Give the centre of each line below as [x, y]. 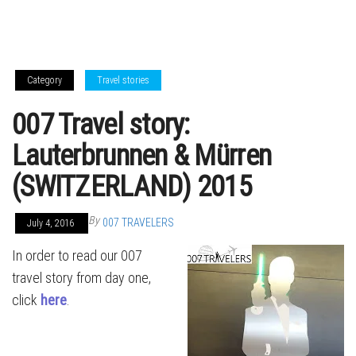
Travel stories [123, 80]
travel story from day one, [81, 278]
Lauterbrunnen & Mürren [142, 156]
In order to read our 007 [77, 255]
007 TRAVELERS [138, 222]
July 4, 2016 [52, 223]
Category [44, 80]
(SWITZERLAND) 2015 [132, 187]
